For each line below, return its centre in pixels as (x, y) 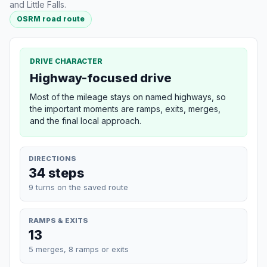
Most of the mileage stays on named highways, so (128, 97)
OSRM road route (51, 19)
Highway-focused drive (101, 78)
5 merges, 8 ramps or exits (79, 249)
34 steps (56, 173)
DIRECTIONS (52, 158)
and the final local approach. (86, 120)
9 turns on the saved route (78, 187)
